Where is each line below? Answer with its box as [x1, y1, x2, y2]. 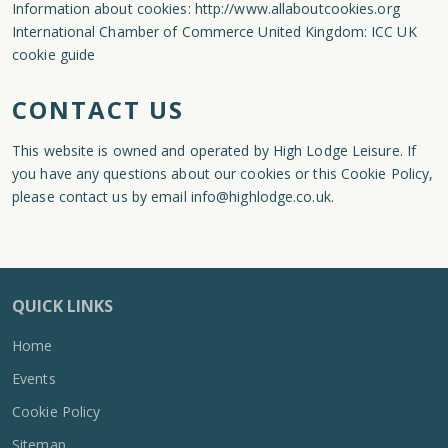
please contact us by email [12, 187, 191, 206]
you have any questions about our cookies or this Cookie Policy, [12, 164, 434, 183]
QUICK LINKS [12, 295, 113, 317]
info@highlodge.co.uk [190, 187, 331, 206]
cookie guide [12, 45, 96, 64]
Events [12, 369, 56, 388]
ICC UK [371, 22, 417, 41]
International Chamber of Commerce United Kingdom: [12, 22, 372, 41]
